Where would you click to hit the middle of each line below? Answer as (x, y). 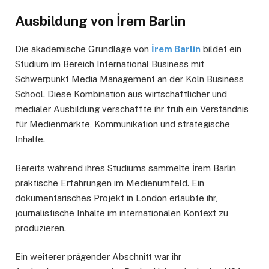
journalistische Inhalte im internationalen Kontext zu (122, 213)
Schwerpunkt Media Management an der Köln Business (129, 79)
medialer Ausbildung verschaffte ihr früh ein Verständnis (132, 109)
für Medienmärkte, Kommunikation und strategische (122, 124)
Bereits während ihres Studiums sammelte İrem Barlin (125, 168)
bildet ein (221, 49)
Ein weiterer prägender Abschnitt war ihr (98, 256)
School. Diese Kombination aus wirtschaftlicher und (121, 94)
